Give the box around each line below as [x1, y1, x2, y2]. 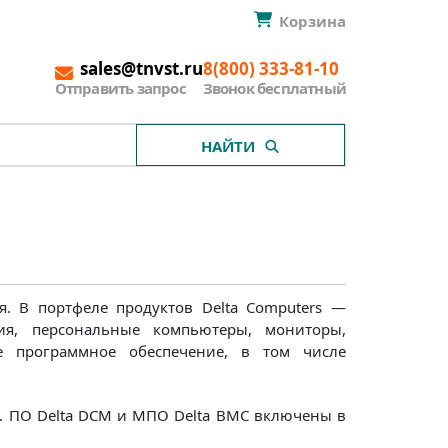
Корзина [279, 11, 346, 31]
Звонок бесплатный [202, 78, 346, 99]
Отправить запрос [54, 78, 186, 99]
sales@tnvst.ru [79, 57, 203, 81]
